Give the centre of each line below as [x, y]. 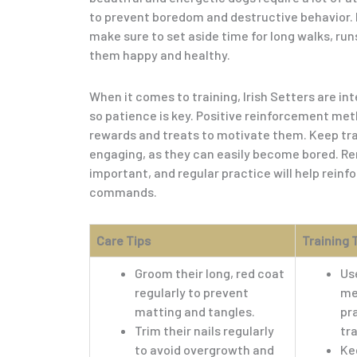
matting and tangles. [195, 312]
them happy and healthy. [160, 55]
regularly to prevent [192, 292]
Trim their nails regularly [204, 331]
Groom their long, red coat [210, 273]
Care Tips [124, 241]
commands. [123, 192]
